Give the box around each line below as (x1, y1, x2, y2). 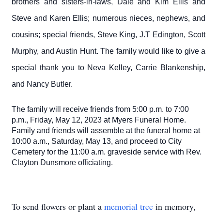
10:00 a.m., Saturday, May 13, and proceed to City (12, 137, 182, 145)
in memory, (153, 201, 196, 212)
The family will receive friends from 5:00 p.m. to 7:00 (12, 105, 189, 113)
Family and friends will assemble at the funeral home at (12, 126, 200, 135)
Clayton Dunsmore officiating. (12, 158, 113, 167)
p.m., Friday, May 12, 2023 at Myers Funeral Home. (12, 116, 186, 124)
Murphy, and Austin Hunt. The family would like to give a (12, 47, 205, 55)
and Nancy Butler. (12, 80, 73, 88)
